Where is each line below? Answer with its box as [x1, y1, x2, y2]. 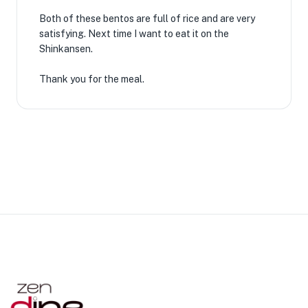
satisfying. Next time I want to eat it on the [39, 28, 229, 39]
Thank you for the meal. [39, 74, 144, 85]
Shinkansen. [39, 43, 93, 54]
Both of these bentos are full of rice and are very [39, 13, 255, 24]
